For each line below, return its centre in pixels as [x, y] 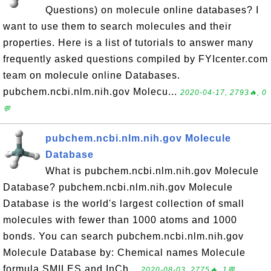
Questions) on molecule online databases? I [152, 10]
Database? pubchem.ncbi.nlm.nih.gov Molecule [118, 187]
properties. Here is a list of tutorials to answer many [128, 43]
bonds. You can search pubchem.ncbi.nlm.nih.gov [123, 236]
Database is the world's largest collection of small [124, 204]
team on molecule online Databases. [92, 75]
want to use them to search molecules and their [117, 26]
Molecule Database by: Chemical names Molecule [124, 253]
